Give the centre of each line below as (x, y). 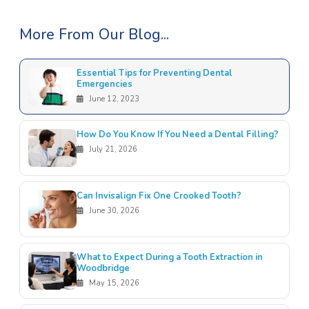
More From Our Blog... (94, 35)
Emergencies (104, 84)
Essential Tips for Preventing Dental (154, 73)
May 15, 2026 (113, 283)
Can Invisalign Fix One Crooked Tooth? (159, 196)
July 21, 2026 (112, 150)
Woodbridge (103, 269)
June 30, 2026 (113, 211)
